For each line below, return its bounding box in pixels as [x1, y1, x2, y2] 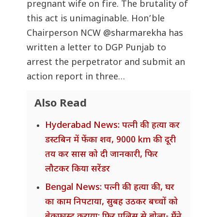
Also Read [34, 97, 87, 111]
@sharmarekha [103, 28, 166, 40]
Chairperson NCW [27, 28, 103, 40]
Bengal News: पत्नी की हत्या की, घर [45, 182, 174, 194]
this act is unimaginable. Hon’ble [27, 14, 165, 25]
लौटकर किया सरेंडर [45, 164, 110, 175]
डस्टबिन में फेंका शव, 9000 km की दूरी [45, 135, 176, 146]
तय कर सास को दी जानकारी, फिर [45, 149, 158, 161]
